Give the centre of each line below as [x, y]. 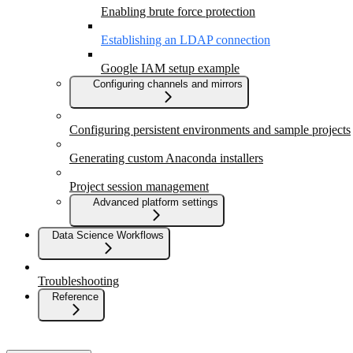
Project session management [139, 187]
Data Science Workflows [108, 236]
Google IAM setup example [170, 69]
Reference [75, 297]
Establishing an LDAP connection [186, 40]
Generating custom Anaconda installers [166, 158]
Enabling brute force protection [178, 12]
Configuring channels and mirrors [168, 84]
